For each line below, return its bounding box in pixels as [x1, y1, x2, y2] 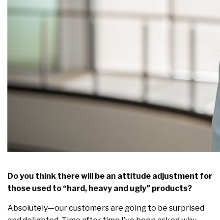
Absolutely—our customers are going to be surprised [7, 203, 204, 213]
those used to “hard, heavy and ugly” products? [7, 184, 192, 193]
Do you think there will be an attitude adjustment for [7, 171, 212, 181]
